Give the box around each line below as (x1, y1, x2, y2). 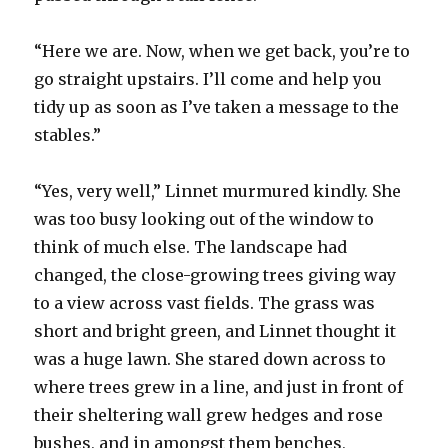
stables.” (34, 124, 102, 145)
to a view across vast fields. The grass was (34, 292, 376, 313)
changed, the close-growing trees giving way (34, 264, 397, 285)
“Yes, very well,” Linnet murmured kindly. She (34, 180, 402, 201)
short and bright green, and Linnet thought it (34, 320, 397, 341)
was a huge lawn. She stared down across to (34, 348, 387, 369)
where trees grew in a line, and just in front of (34, 376, 404, 397)
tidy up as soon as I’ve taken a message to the (34, 96, 400, 117)
